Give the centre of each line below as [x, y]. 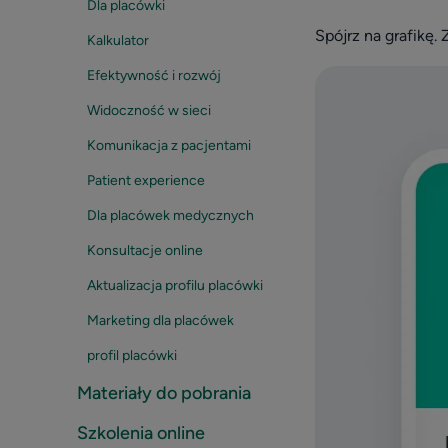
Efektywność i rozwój [154, 75]
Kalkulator [118, 40]
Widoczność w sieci [149, 110]
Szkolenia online [141, 433]
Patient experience [146, 180]
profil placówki [132, 355]
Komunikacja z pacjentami [169, 145]
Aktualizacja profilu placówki [175, 285]
